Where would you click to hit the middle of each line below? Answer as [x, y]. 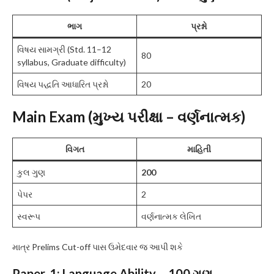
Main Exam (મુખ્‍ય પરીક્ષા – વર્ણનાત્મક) [129, 117]
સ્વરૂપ [29, 217]
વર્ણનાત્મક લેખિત [171, 217]
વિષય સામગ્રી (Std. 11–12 [64, 50]
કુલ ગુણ [31, 172]
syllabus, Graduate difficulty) [72, 62]
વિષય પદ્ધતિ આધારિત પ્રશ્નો [63, 84]
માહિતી [199, 149]
